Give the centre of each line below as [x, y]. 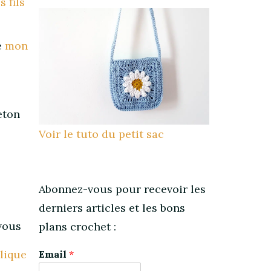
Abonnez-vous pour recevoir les [122, 189]
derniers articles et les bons [112, 208]
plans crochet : [77, 227]
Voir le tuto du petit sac [101, 134]
